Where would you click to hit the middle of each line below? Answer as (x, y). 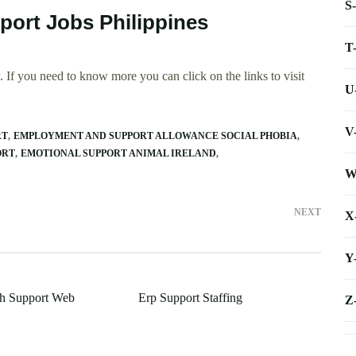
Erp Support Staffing (190, 298)
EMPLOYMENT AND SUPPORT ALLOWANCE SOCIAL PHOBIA (155, 136)
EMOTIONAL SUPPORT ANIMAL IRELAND (118, 154)
